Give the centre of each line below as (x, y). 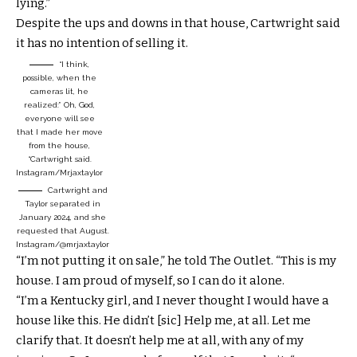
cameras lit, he (59, 91)
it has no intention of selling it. (102, 43)
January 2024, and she (63, 217)
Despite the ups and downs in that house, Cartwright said (178, 23)
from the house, (59, 145)
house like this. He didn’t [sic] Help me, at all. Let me (163, 320)
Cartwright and (77, 190)
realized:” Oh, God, (59, 104)
